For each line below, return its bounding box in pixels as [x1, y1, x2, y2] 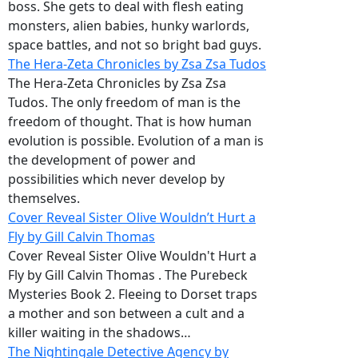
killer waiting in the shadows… [8, 324, 191, 342]
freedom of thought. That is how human [8, 113, 252, 131]
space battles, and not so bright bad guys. [8, 36, 261, 54]
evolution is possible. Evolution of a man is [8, 132, 264, 150]
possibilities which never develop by [8, 170, 225, 189]
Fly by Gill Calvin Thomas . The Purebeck [8, 266, 248, 284]
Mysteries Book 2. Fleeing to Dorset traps [8, 285, 257, 304]
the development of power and [8, 151, 196, 169]
